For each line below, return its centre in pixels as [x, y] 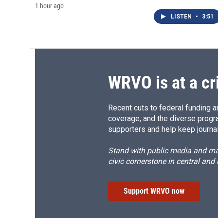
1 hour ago [49, 6]
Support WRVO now [154, 191]
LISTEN [182, 17]
